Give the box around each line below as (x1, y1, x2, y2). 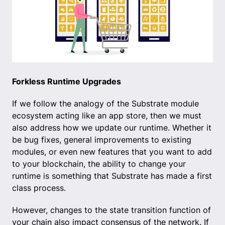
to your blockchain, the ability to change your (12, 158, 186, 169)
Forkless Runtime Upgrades (12, 76, 121, 86)
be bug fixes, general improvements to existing (12, 134, 191, 145)
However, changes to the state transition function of (12, 204, 211, 215)
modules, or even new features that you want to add (12, 146, 212, 157)
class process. (12, 182, 66, 193)
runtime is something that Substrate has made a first (12, 170, 212, 181)
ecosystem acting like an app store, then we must (12, 110, 201, 121)
